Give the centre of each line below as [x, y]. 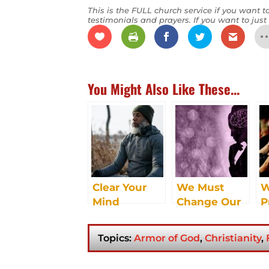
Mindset [198, 216]
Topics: [116, 238]
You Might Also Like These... [164, 89]
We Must [201, 187]
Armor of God [167, 238]
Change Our [209, 201]
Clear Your [120, 187]
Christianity [233, 238]
